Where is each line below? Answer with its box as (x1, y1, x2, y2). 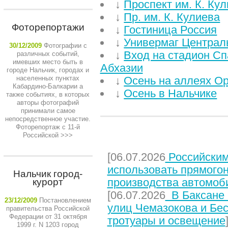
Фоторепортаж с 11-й (16, 123, 80, 131)
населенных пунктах (16, 74, 79, 82)
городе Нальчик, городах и (7, 66, 89, 74)
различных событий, (16, 50, 79, 58)
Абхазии (100, 62, 143, 74)
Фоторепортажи (11, 22, 84, 33)
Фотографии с (43, 42, 87, 49)
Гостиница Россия (124, 23, 217, 36)
